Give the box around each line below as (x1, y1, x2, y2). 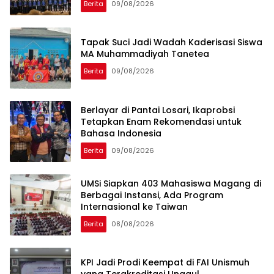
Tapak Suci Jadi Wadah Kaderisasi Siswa (81, 36, 262, 49)
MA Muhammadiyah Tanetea (81, 48, 209, 61)
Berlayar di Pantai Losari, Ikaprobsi (81, 103, 235, 116)
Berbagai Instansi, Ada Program (81, 188, 223, 201)
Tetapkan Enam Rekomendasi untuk (81, 115, 242, 128)
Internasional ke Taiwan (81, 200, 188, 213)
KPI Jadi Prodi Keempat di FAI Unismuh (81, 256, 250, 269)
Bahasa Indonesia (81, 127, 161, 139)
